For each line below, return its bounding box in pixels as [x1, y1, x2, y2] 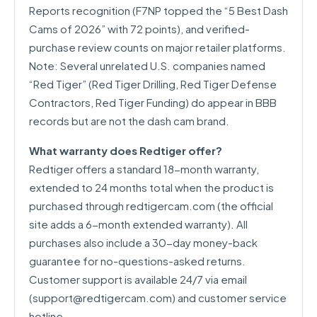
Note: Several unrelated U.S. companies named [29, 59, 265, 72]
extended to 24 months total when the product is [29, 180, 274, 194]
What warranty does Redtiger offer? [29, 144, 222, 157]
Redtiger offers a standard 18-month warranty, [29, 162, 259, 175]
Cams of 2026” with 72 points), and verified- [29, 22, 250, 35]
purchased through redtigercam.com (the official [29, 199, 273, 212]
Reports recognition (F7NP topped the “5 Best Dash [29, 4, 288, 17]
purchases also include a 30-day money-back [29, 236, 258, 249]
